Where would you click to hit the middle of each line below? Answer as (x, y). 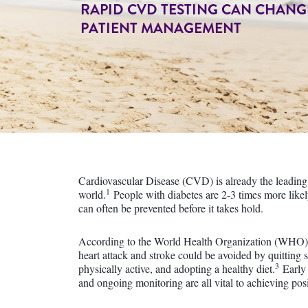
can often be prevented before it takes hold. (171, 208)
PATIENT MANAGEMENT (161, 28)
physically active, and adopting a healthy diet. (177, 268)
